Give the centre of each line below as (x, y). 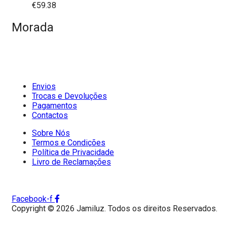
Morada (33, 27)
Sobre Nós (51, 133)
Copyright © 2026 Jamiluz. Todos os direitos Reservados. (115, 208)
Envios (44, 86)
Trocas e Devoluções (69, 96)
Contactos (50, 115)
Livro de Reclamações (71, 162)
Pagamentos (54, 105)
